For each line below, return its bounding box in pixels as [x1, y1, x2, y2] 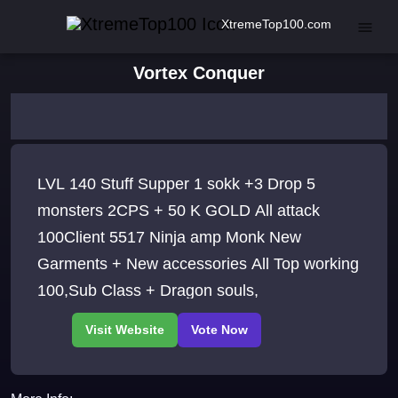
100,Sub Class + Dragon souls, [37, 282, 259, 300]
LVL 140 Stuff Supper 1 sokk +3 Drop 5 [37, 175, 315, 194]
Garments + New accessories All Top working [37, 255, 359, 274]
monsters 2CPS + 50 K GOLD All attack [37, 202, 320, 220]
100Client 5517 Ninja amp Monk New [37, 228, 301, 247]
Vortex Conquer [133, 63, 265, 83]
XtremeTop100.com [221, 16, 331, 31]
